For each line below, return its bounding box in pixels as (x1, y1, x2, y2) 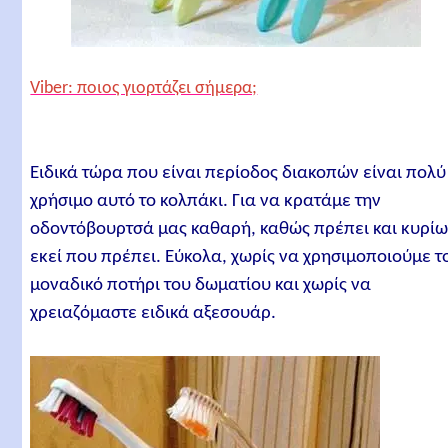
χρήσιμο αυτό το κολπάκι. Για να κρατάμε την (30, 191, 382, 211)
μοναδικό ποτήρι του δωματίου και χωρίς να (30, 275, 372, 295)
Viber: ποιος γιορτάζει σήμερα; (30, 79, 258, 98)
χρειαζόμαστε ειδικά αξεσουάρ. (30, 303, 277, 323)
